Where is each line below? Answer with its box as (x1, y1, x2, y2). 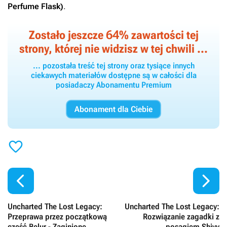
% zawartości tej (119, 28, 199, 43)
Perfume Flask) (8, 2, 63, 12)
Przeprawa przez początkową (8, 212, 107, 222)
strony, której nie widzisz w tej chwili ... (19, 42, 208, 56)
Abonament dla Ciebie (74, 104, 153, 115)
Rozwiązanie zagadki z (143, 212, 219, 222)
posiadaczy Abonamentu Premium (55, 80, 172, 90)
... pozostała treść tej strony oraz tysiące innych (32, 61, 195, 71)
